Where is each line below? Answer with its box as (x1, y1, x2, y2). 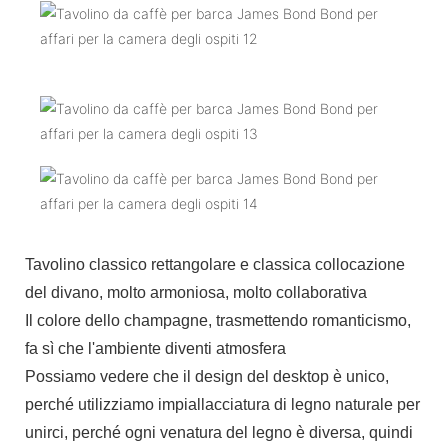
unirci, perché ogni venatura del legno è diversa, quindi (25, 423, 413, 441)
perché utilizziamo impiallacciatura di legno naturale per (25, 395, 420, 413)
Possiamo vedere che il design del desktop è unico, (25, 367, 389, 385)
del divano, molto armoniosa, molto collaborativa (25, 283, 371, 301)
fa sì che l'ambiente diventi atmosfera (25, 339, 290, 357)
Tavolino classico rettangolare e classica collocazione (25, 255, 405, 273)
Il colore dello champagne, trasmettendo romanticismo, (25, 311, 411, 329)
